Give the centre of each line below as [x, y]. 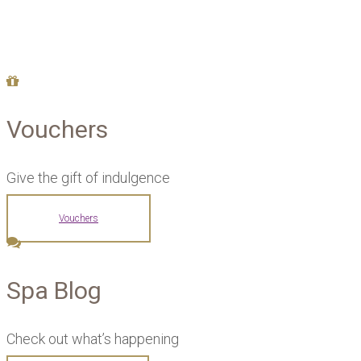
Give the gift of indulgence [88, 178]
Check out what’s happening [93, 339]
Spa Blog [54, 291]
